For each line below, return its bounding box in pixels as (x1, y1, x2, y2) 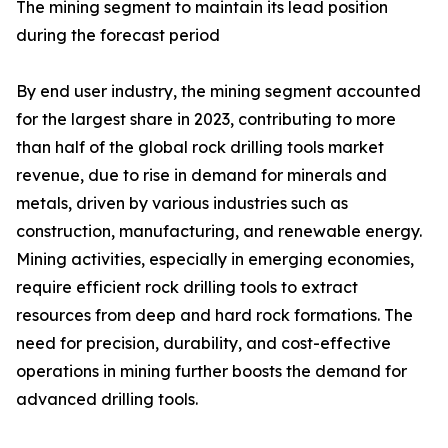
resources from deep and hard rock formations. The (16, 305, 413, 326)
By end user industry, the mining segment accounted (16, 81, 421, 102)
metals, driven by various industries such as (16, 193, 348, 214)
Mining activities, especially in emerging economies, (16, 249, 414, 270)
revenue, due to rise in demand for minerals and (16, 165, 387, 186)
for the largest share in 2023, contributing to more (16, 109, 396, 130)
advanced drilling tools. (16, 389, 198, 410)
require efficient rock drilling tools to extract (16, 277, 358, 298)
